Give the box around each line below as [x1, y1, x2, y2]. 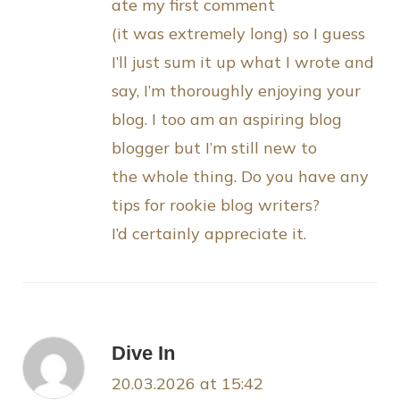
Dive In [112, 342, 175, 365]
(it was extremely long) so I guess [112, 23, 365, 45]
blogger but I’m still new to [112, 137, 317, 159]
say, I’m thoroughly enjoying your [112, 80, 361, 102]
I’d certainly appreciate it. [112, 223, 306, 245]
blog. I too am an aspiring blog [112, 109, 342, 130]
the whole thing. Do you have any [112, 166, 369, 187]
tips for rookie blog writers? [112, 195, 320, 216]
